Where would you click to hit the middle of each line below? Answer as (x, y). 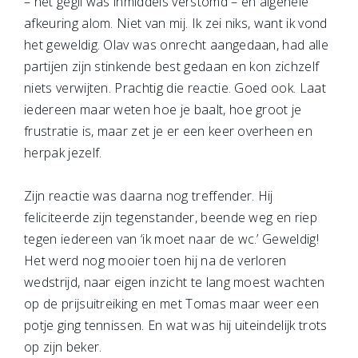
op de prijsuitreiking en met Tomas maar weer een (172, 304)
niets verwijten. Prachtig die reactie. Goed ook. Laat (175, 88)
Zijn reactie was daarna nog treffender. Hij (149, 196)
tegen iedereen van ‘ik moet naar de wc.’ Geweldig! (172, 239)
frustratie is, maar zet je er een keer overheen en (169, 131)
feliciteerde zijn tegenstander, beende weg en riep (171, 217)
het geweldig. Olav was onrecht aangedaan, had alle (177, 45)
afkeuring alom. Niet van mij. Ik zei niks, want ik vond (176, 23)
